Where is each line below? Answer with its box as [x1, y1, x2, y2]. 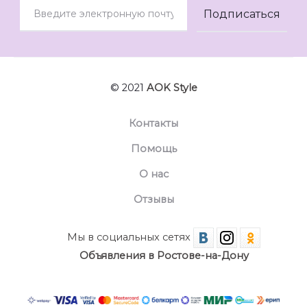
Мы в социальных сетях [67, 230, 193, 243]
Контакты [129, 116, 178, 130]
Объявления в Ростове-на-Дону [79, 249, 249, 262]
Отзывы [133, 193, 174, 206]
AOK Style [146, 81, 197, 94]
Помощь [130, 142, 177, 155]
